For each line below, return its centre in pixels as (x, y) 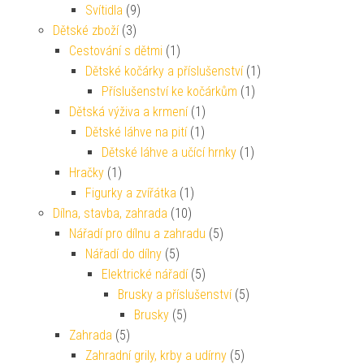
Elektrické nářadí (145, 274)
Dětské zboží (86, 30)
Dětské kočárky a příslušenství (164, 71)
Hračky (87, 172)
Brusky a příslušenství (175, 294)
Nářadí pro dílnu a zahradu (137, 233)
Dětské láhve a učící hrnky (169, 152)
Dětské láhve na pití (136, 132)
